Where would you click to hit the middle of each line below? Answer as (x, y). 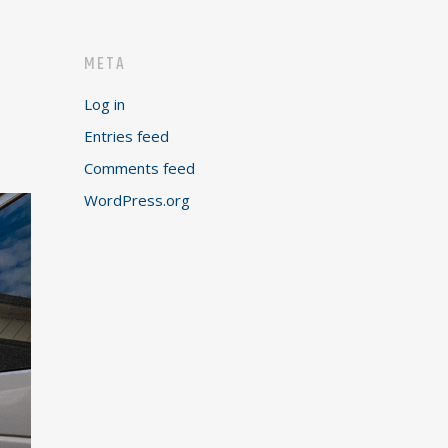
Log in (105, 104)
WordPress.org (137, 200)
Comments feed (140, 168)
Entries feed (127, 136)
